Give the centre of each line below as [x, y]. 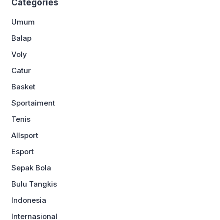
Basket [23, 86]
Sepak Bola [31, 167]
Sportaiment [33, 103]
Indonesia [29, 200]
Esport [23, 151]
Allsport [25, 135]
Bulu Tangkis [34, 184]
